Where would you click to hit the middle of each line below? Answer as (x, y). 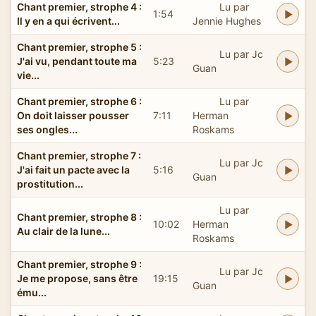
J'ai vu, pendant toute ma (77, 61)
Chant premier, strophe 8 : (79, 217)
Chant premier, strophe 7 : (79, 155)
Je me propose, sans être (77, 278)
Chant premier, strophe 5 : (79, 47)
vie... (28, 75)
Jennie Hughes (227, 20)
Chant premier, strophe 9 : (79, 264)
